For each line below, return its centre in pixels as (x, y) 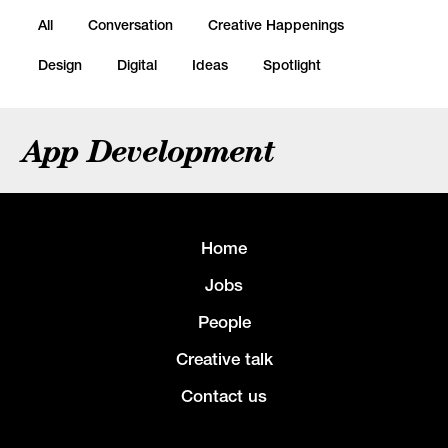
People (224, 322)
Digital (137, 65)
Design (60, 65)
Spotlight (292, 65)
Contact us (224, 396)
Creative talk (224, 359)
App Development (149, 150)
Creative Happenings (276, 25)
